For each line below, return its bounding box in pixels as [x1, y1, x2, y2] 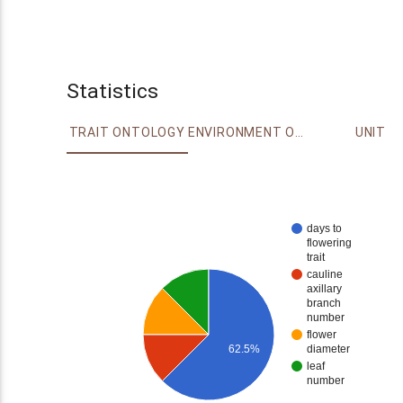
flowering [307, 237, 352, 250]
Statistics [66, 78, 158, 104]
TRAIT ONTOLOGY [68, 124, 185, 141]
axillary [307, 282, 342, 296]
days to [307, 222, 342, 236]
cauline [307, 268, 343, 282]
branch [307, 297, 341, 310]
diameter [307, 343, 350, 356]
